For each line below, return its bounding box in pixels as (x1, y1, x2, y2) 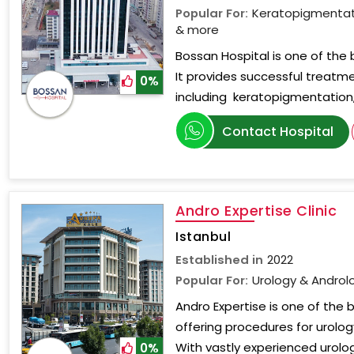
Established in (175, 251, 264, 268)
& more (175, 21, 220, 38)
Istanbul (175, 228, 232, 246)
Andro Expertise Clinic (175, 201, 337, 220)
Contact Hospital (222, 122, 334, 141)
